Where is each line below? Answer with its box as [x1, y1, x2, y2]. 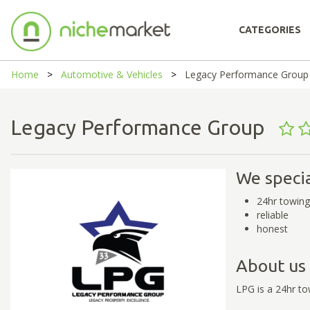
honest [256, 221, 288, 235]
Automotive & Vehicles [61, 68, 163, 81]
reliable [256, 208, 289, 221]
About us [235, 255, 306, 275]
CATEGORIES [239, 24, 301, 35]
